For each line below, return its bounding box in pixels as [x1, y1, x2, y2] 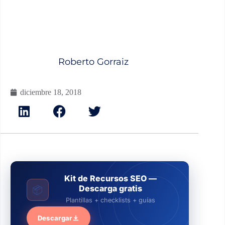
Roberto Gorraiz [58, 56, 129, 68]
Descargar [37, 213, 72, 222]
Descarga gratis [79, 183, 143, 193]
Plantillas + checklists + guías [66, 196, 156, 204]
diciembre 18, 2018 [20, 87, 81, 96]
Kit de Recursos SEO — [64, 173, 157, 183]
